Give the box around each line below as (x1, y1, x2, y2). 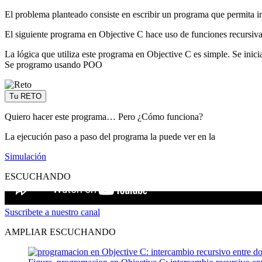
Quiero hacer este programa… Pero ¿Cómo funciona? (5, 111, 203, 122)
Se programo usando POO (5, 59, 102, 70)
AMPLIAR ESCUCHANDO (5, 226, 116, 237)
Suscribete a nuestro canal (5, 206, 100, 217)
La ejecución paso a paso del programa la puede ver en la (5, 131, 215, 142)
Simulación (5, 151, 46, 161)
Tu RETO (9, 91, 42, 101)
